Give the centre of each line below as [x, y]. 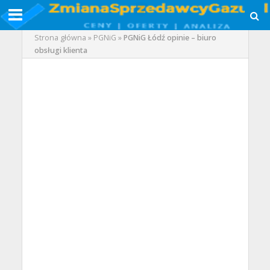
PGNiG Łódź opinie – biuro [170, 38]
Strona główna [60, 38]
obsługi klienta [61, 50]
